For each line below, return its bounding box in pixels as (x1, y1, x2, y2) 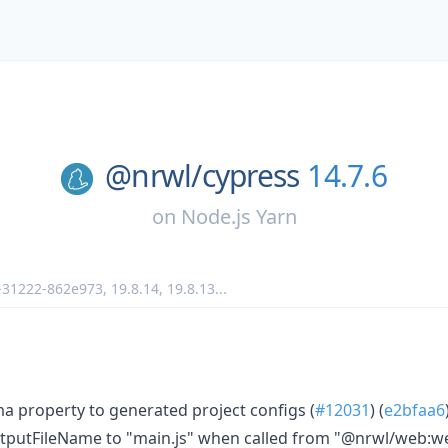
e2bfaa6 (384, 398, 445, 421)
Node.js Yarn (180, 202, 297, 230)
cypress (201, 155, 300, 196)
